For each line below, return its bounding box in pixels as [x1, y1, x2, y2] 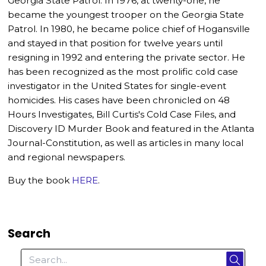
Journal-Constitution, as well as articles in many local [8, 137, 244, 148]
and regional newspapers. [8, 151, 126, 163]
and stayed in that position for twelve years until [8, 37, 223, 49]
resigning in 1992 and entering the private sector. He [8, 51, 246, 63]
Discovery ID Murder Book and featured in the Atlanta [8, 122, 255, 134]
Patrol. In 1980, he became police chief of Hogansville [8, 23, 251, 34]
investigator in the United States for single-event [8, 80, 227, 91]
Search [8, 226, 51, 242]
